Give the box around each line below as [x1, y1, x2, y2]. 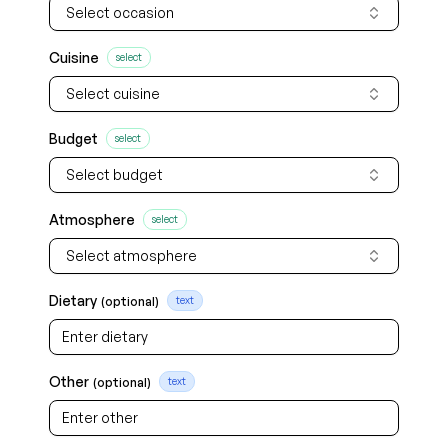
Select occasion [66, 4, 174, 21]
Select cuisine [66, 85, 160, 102]
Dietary [49, 291, 97, 309]
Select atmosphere [66, 247, 197, 264]
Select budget [66, 166, 163, 183]
